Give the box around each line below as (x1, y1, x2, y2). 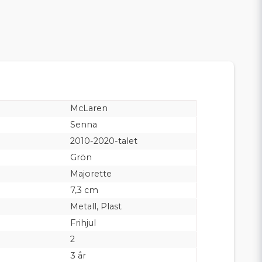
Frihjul (70, 217, 96, 228)
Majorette (70, 168, 112, 179)
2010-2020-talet (70, 135, 137, 146)
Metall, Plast (70, 201, 122, 212)
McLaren (70, 102, 108, 113)
